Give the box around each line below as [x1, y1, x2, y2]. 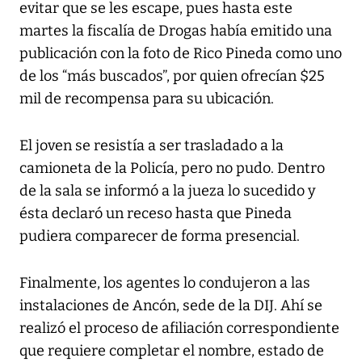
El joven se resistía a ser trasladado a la [19, 136, 284, 154]
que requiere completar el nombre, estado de [19, 341, 324, 360]
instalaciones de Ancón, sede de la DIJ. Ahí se [19, 296, 322, 314]
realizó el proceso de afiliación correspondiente [19, 318, 339, 337]
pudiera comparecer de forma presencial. [19, 226, 300, 245]
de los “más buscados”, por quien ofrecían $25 [19, 66, 325, 85]
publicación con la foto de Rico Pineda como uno [19, 44, 342, 62]
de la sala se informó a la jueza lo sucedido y [19, 181, 316, 200]
